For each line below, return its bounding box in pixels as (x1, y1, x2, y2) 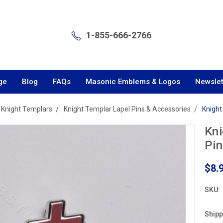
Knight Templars (1, 105, 52, 113)
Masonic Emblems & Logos (86, 77, 180, 86)
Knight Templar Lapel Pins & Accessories (64, 105, 191, 113)
